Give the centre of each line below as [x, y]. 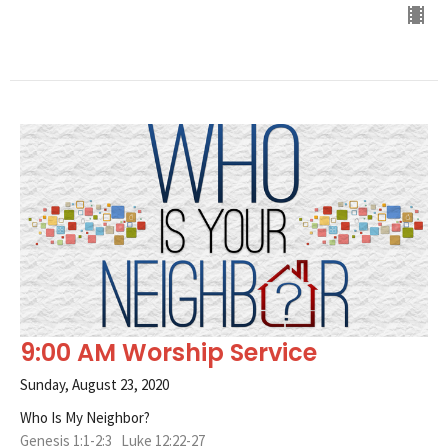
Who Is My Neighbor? [85, 417]
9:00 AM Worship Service [168, 352]
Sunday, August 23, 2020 [94, 384]
